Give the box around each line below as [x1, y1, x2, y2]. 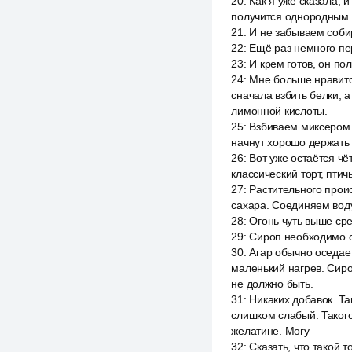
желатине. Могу [231, 324, 310, 337]
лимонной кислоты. [231, 104, 328, 117]
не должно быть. [231, 277, 313, 290]
